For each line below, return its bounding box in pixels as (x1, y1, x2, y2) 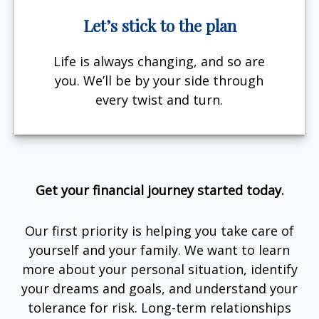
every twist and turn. (95, 91, 224, 109)
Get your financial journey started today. (35, 182, 284, 199)
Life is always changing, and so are (53, 53, 266, 70)
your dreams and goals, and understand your (21, 280, 298, 298)
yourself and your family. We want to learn (29, 241, 290, 259)
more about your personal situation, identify (21, 261, 298, 278)
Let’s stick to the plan (83, 14, 236, 36)
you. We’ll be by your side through (55, 72, 264, 90)
